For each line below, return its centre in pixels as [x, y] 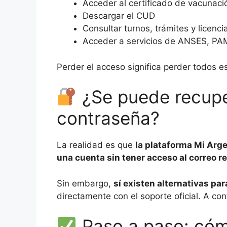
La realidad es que [96, 145]
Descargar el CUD [119, 16]
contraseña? [108, 118]
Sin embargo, [85, 183]
